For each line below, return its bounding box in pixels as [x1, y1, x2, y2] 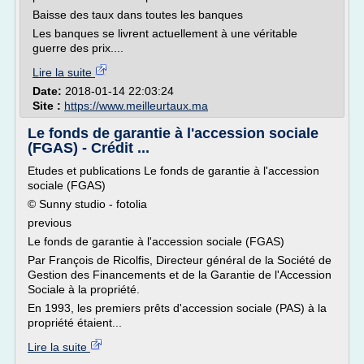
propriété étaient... [28, 316, 122, 329]
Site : [32, 99, 64, 112]
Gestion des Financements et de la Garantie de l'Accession [28, 268, 331, 281]
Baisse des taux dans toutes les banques [32, 8, 243, 21]
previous [28, 216, 71, 229]
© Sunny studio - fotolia [28, 197, 147, 210]
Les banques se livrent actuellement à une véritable [32, 27, 297, 40]
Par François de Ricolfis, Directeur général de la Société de [28, 253, 331, 266]
